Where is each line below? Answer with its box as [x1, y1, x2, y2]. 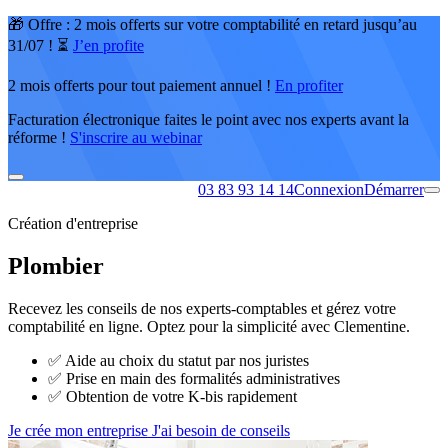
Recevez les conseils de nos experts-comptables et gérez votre [8, 299, 396, 317]
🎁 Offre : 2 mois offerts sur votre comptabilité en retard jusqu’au [8, 16, 417, 33]
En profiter [275, 77, 343, 94]
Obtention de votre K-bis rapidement [62, 387, 297, 405]
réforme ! [8, 129, 70, 146]
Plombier [8, 252, 104, 279]
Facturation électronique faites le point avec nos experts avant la [8, 111, 409, 128]
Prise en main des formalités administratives [62, 369, 340, 387]
